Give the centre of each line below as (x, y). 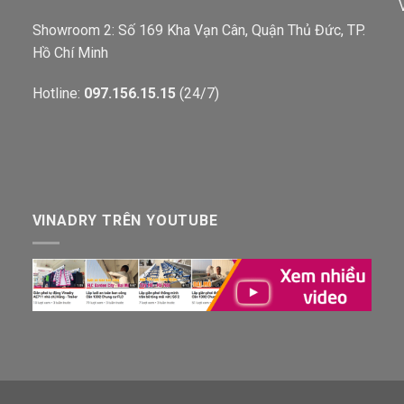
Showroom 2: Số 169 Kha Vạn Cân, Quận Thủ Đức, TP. (198, 30)
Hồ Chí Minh (70, 52)
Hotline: (58, 94)
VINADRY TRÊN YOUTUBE (125, 220)
